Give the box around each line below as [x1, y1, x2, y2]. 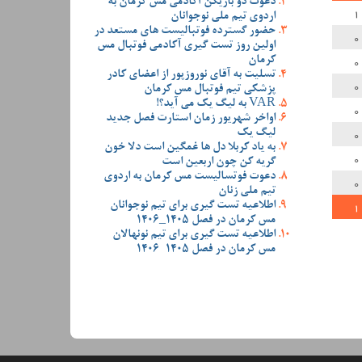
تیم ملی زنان [218, 184, 276, 198]
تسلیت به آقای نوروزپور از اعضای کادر [107, 68, 276, 82]
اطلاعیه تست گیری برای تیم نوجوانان [110, 199, 276, 213]
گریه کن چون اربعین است [162, 155, 276, 169]
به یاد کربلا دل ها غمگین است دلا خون [104, 141, 276, 154]
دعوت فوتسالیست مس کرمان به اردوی [103, 170, 276, 183]
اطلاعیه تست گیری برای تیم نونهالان [112, 228, 276, 242]
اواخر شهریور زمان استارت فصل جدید [106, 112, 276, 125]
